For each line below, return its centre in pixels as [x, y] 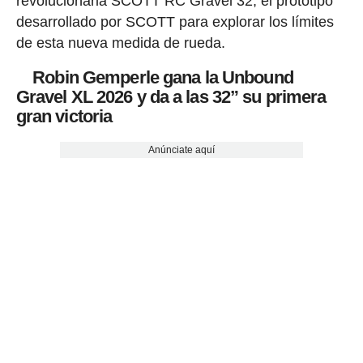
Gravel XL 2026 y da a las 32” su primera [171, 97]
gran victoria [64, 117]
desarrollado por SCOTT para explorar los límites [175, 22]
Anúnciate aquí [181, 149]
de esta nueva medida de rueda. [120, 43]
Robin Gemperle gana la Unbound [154, 78]
